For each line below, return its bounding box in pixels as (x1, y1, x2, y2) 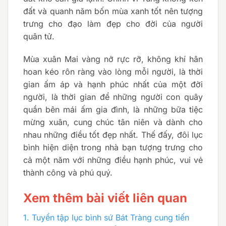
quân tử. (23, 31, 54, 41)
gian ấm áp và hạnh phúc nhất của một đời (23, 79, 203, 90)
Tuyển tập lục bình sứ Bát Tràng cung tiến (32, 212, 189, 223)
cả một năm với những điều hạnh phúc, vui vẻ (23, 155, 203, 165)
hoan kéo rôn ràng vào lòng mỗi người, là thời (23, 67, 203, 77)
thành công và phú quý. (23, 167, 112, 178)
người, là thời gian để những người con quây (23, 92, 203, 102)
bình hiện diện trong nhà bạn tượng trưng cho (23, 142, 203, 153)
